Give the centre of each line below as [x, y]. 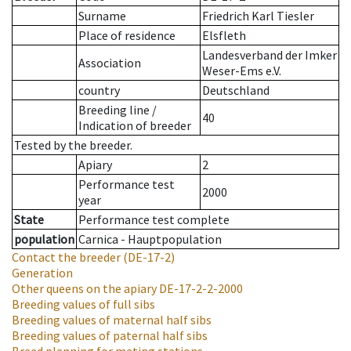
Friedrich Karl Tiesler [258, 16]
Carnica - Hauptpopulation [150, 239]
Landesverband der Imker [270, 55]
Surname [102, 16]
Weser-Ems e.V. [242, 71]
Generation [42, 273]
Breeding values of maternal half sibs [112, 320]
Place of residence [127, 36]
